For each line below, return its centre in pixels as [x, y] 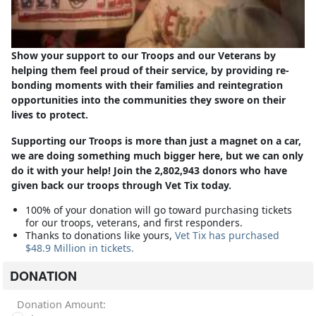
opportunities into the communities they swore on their [148, 99]
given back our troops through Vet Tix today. [121, 185]
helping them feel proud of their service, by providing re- [150, 70]
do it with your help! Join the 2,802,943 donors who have [149, 170]
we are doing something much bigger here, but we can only [157, 155]
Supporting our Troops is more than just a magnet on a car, [156, 140]
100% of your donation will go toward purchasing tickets [159, 209]
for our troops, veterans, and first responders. [134, 222]
